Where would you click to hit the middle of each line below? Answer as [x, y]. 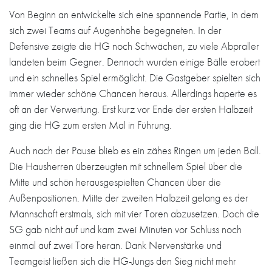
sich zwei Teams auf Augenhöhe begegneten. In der [115, 30]
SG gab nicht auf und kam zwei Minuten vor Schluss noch [125, 229]
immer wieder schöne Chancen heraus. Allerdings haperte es [133, 93]
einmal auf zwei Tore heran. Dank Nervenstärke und [115, 245]
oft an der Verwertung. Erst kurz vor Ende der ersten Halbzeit [131, 109]
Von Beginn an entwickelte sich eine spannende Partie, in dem [134, 14]
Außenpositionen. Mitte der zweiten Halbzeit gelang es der [129, 198]
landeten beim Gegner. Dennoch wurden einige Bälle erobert [134, 62]
